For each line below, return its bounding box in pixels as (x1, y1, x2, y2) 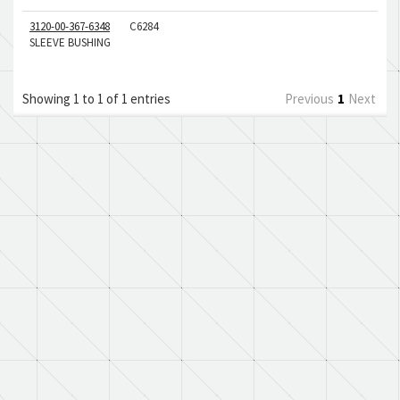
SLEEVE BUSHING (29, 35, 111, 50)
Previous (285, 90, 334, 107)
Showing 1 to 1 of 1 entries (22, 90, 171, 107)
